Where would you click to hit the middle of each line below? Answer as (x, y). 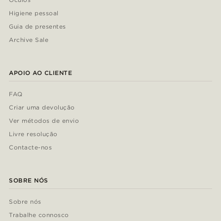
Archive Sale (29, 40)
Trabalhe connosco (39, 215)
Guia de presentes (37, 27)
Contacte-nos (30, 147)
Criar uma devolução (42, 108)
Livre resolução (33, 134)
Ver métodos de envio (44, 121)
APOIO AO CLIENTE (41, 73)
